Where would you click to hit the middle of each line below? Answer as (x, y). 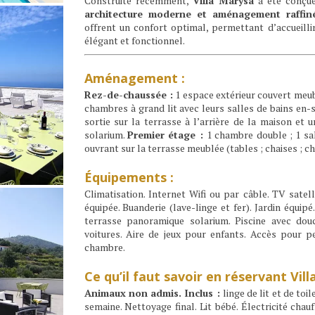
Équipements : (129, 177)
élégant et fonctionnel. (134, 40)
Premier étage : (167, 135)
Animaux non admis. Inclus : (153, 293)
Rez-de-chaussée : (128, 95)
